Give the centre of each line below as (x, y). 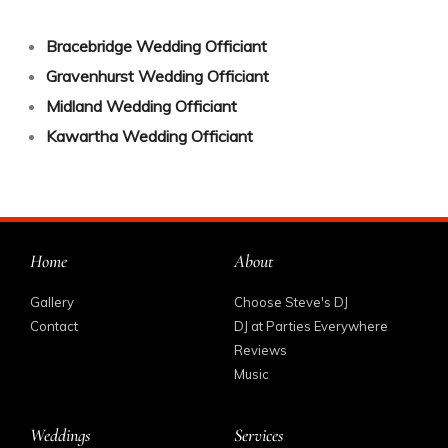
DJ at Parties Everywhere (311, 325)
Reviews (260, 349)
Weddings (60, 434)
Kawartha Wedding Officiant (149, 135)
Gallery (52, 301)
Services (259, 434)
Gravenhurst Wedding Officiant (157, 75)
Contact (54, 325)
